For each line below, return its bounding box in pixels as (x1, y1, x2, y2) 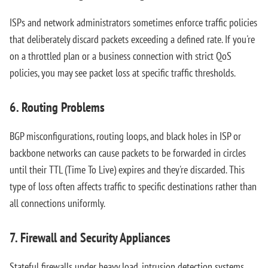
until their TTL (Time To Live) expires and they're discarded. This (10, 163, 245, 176)
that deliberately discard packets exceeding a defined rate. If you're (10, 32, 255, 46)
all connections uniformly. (10, 196, 105, 210)
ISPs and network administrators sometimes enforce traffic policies (10, 16, 257, 29)
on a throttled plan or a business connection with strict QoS (10, 49, 232, 63)
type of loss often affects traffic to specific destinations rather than (10, 179, 257, 193)
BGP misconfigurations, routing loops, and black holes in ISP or (10, 129, 241, 143)
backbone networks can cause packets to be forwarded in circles (10, 146, 246, 160)
